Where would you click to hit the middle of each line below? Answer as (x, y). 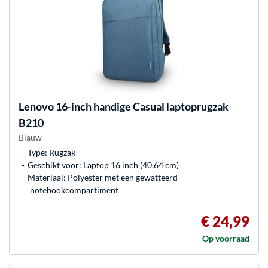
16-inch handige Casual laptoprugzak (141, 106)
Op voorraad (226, 238)
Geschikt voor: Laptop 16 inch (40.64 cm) (103, 165)
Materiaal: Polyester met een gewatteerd (103, 177)
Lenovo (36, 106)
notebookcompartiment (74, 190)
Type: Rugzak (51, 152)
